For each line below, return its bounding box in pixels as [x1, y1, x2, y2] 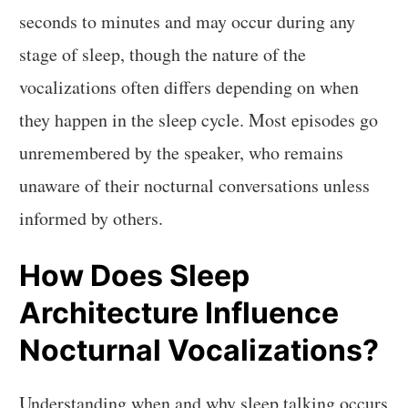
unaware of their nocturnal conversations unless [19, 172, 371, 198]
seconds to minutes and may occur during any [19, 8, 356, 34]
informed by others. [19, 205, 164, 230]
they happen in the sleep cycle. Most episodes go [19, 107, 379, 132]
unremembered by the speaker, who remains [19, 139, 344, 165]
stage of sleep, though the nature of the [19, 41, 307, 66]
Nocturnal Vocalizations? [19, 332, 380, 369]
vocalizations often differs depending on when [19, 74, 360, 99]
